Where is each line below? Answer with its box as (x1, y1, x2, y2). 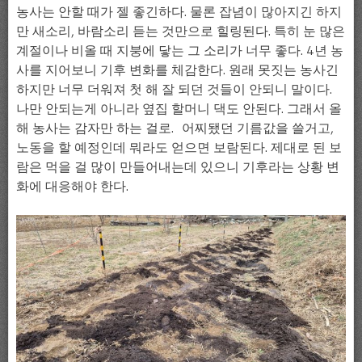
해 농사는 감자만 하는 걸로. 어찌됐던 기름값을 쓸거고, (16, 119, 334, 136)
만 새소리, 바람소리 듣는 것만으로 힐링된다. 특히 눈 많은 (16, 22, 345, 39)
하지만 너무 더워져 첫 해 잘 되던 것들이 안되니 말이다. (16, 80, 332, 97)
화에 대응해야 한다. (16, 177, 128, 194)
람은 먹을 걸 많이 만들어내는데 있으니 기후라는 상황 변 (16, 158, 339, 175)
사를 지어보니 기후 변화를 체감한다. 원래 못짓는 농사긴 (16, 61, 339, 78)
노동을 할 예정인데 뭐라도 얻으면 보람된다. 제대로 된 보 (16, 138, 342, 155)
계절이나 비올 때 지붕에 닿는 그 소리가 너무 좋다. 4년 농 (16, 41, 343, 58)
